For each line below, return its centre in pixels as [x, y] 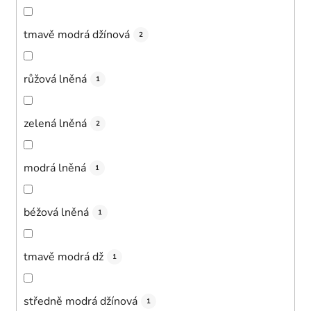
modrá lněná [55, 168]
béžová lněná [56, 212]
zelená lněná [55, 123]
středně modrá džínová [81, 301]
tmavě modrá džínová [77, 34]
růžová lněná [55, 79]
